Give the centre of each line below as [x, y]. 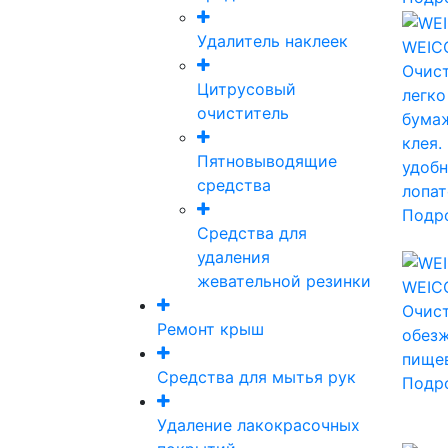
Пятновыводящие [267, 161]
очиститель [243, 113]
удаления [233, 257]
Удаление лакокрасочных [258, 425]
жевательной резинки [284, 281]
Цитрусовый [246, 89]
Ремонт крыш [210, 329]
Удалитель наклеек [272, 41]
